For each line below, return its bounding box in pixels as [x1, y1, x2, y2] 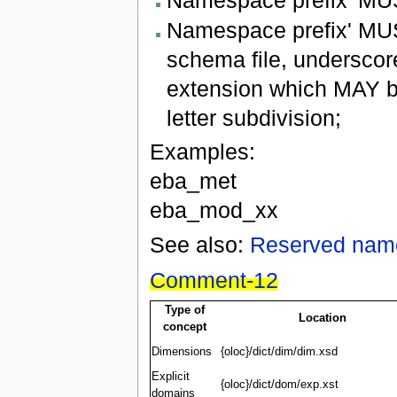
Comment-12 [149, 267, 278, 292]
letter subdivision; [166, 105, 341, 130]
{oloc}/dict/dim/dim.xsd [220, 345, 338, 358]
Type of [165, 303, 206, 316]
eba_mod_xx [149, 197, 278, 222]
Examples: [149, 138, 255, 164]
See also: [149, 232, 250, 258]
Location [298, 311, 346, 324]
